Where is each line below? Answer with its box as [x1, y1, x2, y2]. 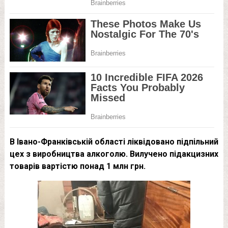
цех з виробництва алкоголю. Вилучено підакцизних [9, 149, 218, 159]
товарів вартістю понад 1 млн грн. [9, 161, 146, 171]
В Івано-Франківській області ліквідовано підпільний [9, 136, 218, 147]
